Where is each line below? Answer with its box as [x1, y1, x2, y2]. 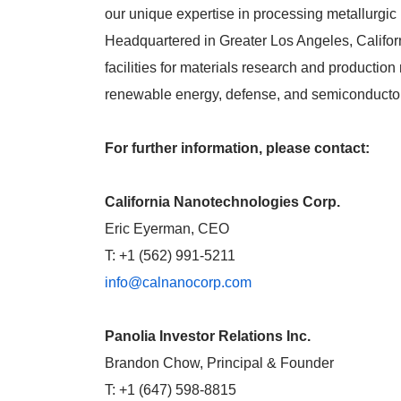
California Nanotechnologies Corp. [105, 194, 340, 210]
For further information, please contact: [105, 141, 370, 157]
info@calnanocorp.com [105, 275, 252, 291]
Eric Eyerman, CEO [105, 221, 229, 237]
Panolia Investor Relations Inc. [105, 328, 311, 345]
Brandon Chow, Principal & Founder [105, 355, 334, 371]
